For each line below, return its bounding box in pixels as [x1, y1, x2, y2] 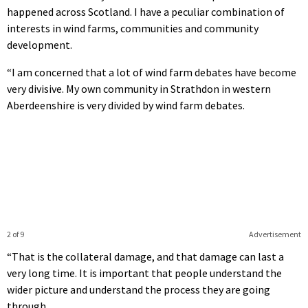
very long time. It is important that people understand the [7, 265, 282, 280]
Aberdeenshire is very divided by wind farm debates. [7, 98, 245, 112]
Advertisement [248, 228, 301, 239]
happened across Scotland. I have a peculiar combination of [7, 4, 285, 19]
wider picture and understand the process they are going [7, 282, 270, 296]
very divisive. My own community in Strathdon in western [7, 81, 271, 96]
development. [7, 37, 72, 52]
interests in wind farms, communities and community [7, 21, 258, 35]
